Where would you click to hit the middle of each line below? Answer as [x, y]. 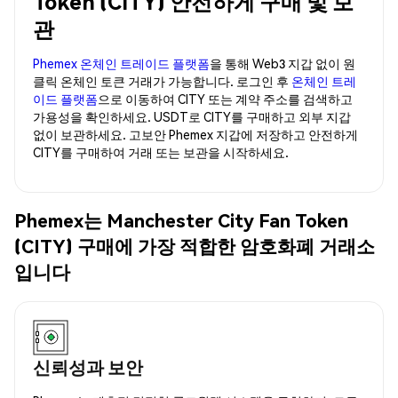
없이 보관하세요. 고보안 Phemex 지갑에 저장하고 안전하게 [195, 134]
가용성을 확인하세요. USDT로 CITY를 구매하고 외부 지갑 [192, 116]
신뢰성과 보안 [88, 366]
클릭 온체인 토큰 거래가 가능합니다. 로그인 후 [162, 80]
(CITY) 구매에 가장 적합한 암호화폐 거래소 [195, 246]
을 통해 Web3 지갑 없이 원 [283, 63]
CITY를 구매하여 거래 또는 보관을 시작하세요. [161, 151]
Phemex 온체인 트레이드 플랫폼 [121, 63]
